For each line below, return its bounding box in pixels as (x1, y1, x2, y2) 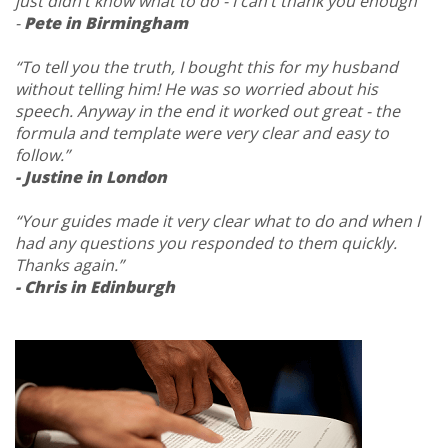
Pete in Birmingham (24, 12, 188, 34)
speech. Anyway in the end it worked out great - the (15, 100, 400, 122)
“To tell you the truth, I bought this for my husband (15, 56, 398, 78)
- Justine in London (15, 166, 167, 188)
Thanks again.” (15, 254, 124, 276)
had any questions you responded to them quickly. (15, 232, 397, 254)
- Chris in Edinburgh (15, 276, 175, 298)
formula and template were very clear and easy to (15, 122, 389, 144)
